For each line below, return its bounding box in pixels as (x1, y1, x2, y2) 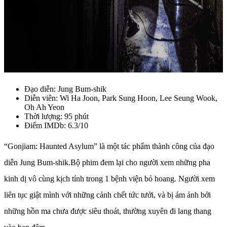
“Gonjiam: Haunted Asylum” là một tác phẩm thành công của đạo (4, 141, 214, 150)
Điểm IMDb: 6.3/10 (24, 121, 88, 130)
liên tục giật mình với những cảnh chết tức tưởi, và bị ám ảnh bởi (4, 190, 211, 199)
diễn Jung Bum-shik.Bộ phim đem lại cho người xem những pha (4, 158, 210, 167)
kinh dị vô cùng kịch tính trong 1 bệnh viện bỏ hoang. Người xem (4, 174, 215, 183)
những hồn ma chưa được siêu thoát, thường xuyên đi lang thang (4, 206, 211, 215)
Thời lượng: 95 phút (24, 111, 89, 121)
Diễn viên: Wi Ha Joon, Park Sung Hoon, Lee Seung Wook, (24, 93, 217, 102)
